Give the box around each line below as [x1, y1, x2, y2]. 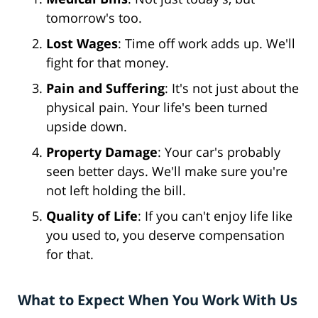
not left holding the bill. [46, 182, 186, 199]
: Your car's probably [158, 143, 280, 161]
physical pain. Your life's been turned [46, 99, 268, 116]
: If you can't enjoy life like [138, 207, 292, 225]
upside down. [46, 118, 127, 136]
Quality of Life [46, 207, 138, 225]
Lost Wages [46, 35, 118, 53]
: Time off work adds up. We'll [118, 35, 295, 53]
